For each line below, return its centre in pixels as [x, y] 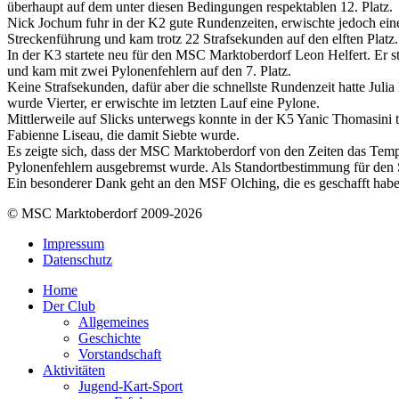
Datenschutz [77, 259]
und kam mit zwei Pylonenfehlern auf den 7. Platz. [149, 70]
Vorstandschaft [120, 354]
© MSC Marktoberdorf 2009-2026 [105, 213]
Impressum [73, 243]
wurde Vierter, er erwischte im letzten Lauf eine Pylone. [163, 102]
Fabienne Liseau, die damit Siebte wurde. [123, 134]
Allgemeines [114, 322]
